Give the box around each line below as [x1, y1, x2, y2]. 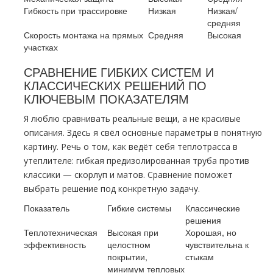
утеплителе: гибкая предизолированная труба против [24, 155, 249, 166]
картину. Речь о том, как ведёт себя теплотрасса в [24, 141, 238, 152]
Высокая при [107, 226, 158, 238]
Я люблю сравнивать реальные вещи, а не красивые [24, 113, 241, 124]
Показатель [24, 202, 69, 214]
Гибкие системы [107, 202, 171, 214]
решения [185, 214, 221, 226]
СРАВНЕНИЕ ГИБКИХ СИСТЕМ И [24, 63, 214, 80]
